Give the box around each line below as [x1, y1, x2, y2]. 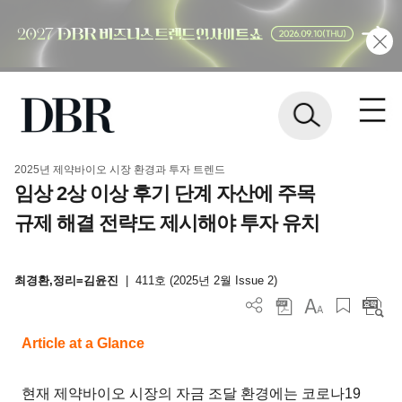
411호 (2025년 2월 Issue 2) [135, 274, 277, 288]
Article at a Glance [22, 335, 145, 351]
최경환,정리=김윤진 [13, 274, 122, 288]
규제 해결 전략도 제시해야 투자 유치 [13, 211, 319, 234]
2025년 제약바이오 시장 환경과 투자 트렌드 [13, 162, 225, 176]
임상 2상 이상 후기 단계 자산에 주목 [13, 181, 315, 205]
